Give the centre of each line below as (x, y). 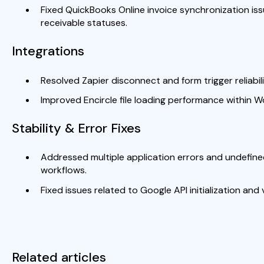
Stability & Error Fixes (76, 128)
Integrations (48, 51)
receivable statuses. (84, 23)
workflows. (63, 170)
